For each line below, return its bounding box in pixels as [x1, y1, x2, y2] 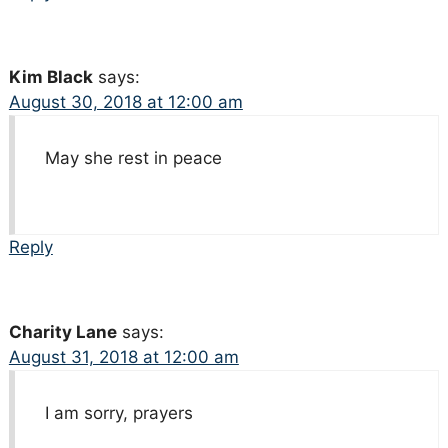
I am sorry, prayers [44, 403, 193, 424]
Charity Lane [8, 322, 117, 343]
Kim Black [8, 67, 93, 88]
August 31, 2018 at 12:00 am [8, 347, 239, 368]
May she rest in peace [44, 148, 222, 169]
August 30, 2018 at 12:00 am [8, 92, 243, 113]
